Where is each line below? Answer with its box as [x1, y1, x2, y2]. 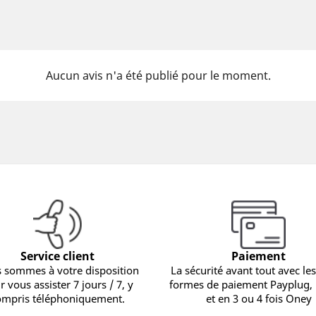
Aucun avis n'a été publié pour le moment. [45, 68, 271, 84]
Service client [20, 248, 95, 265]
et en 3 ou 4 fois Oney [205, 291, 312, 306]
